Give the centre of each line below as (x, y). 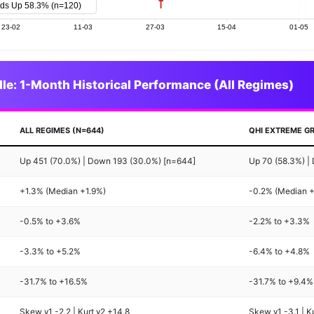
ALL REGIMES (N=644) (62, 131)
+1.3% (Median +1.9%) (63, 191)
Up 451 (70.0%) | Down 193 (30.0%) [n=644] (108, 161)
